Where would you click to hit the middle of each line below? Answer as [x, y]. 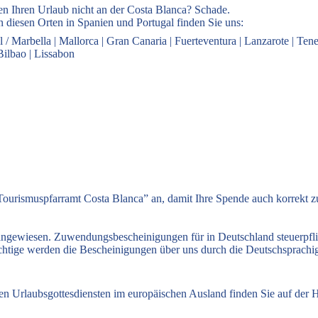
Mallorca [79, 40]
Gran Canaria [137, 40]
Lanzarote [267, 40]
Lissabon [54, 53]
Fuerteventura [205, 40]
